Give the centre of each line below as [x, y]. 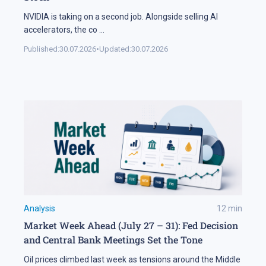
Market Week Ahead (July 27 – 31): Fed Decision [131, 225]
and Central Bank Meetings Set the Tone [113, 239]
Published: [42, 49]
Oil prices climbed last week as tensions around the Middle [132, 259]
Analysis [39, 208]
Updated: [115, 49]
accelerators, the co [61, 29]
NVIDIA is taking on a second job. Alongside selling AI [121, 16]
